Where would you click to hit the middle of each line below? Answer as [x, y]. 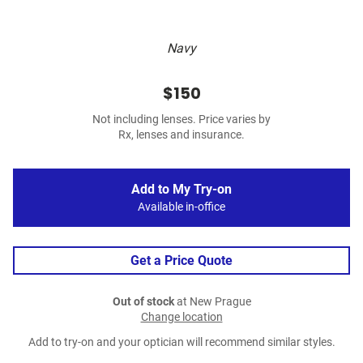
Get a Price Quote [181, 261]
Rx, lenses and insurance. [181, 135]
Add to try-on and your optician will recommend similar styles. [181, 343]
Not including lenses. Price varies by [181, 120]
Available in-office [181, 207]
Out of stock [143, 302]
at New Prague [212, 302]
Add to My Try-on [181, 190]
